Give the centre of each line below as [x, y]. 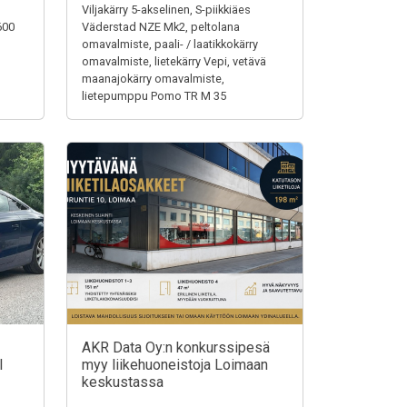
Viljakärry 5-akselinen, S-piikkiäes [166, 10]
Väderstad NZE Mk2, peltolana [161, 27]
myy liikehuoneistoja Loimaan [175, 365]
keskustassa [123, 382]
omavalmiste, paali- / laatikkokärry [170, 44]
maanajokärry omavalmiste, [153, 79]
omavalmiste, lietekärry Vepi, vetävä [174, 61]
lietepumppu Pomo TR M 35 [154, 96]
